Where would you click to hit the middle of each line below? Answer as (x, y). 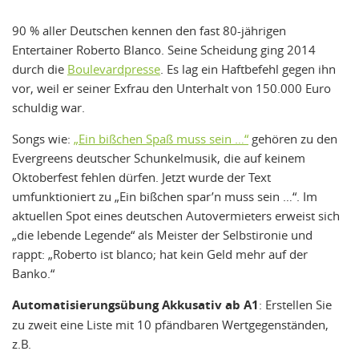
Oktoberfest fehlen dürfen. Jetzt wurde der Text (141, 177)
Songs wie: (43, 138)
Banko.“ (33, 273)
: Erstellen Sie (295, 304)
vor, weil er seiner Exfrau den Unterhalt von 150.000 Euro (171, 88)
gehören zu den (293, 138)
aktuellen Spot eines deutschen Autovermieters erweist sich (176, 215)
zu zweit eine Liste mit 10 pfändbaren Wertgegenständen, (170, 324)
